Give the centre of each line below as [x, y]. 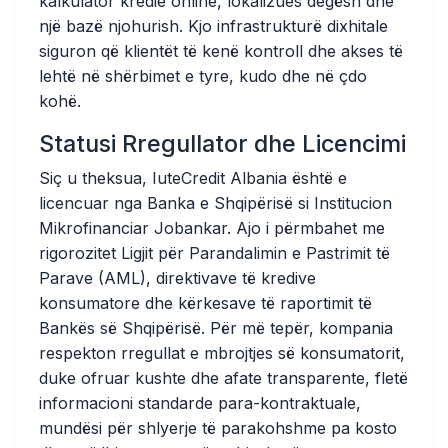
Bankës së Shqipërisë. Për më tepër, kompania [216, 328]
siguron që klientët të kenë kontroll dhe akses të [221, 51]
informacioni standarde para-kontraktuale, [200, 403]
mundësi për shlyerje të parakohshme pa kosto [218, 428]
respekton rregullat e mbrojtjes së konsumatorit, [222, 353]
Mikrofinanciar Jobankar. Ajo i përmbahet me [212, 228]
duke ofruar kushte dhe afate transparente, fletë [223, 378]
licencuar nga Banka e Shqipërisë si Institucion [215, 203]
